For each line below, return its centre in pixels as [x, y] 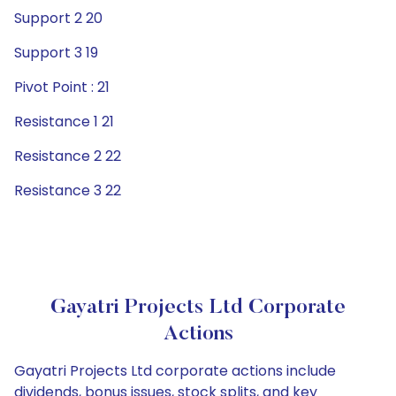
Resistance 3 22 [68, 190]
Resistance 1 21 [64, 122]
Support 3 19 [56, 53]
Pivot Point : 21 [62, 87]
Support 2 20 [58, 18]
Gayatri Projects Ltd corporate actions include [175, 371]
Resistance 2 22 [68, 156]
